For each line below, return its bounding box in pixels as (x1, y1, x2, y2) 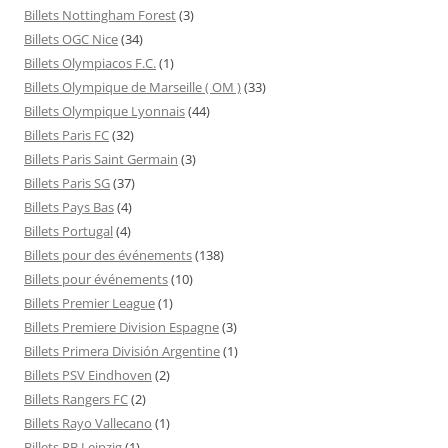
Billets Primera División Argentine (24, 342, 220, 360)
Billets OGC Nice (24, 30, 118, 48)
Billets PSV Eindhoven (24, 366, 152, 384)
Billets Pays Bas (24, 198, 114, 216)
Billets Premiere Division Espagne (24, 318, 219, 336)
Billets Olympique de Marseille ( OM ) (24, 78, 241, 96)
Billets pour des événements (24, 246, 192, 264)
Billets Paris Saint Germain (24, 150, 178, 168)
